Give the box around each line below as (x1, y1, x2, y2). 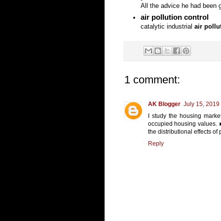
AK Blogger (148, 101, 181, 108)
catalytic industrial (141, 23, 194, 31)
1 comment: (124, 74, 180, 86)
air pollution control (141, 13, 209, 22)
